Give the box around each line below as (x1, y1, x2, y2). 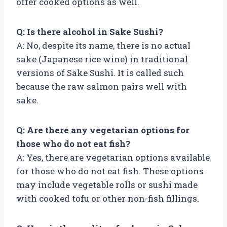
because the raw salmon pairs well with (16, 80, 187, 92)
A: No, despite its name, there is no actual (16, 39, 191, 51)
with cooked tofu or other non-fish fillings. (16, 192, 199, 204)
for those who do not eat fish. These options (16, 165, 204, 177)
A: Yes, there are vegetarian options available (16, 151, 210, 163)
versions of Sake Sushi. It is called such (16, 66, 184, 79)
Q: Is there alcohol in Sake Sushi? (16, 25, 163, 37)
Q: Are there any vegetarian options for (16, 124, 190, 136)
